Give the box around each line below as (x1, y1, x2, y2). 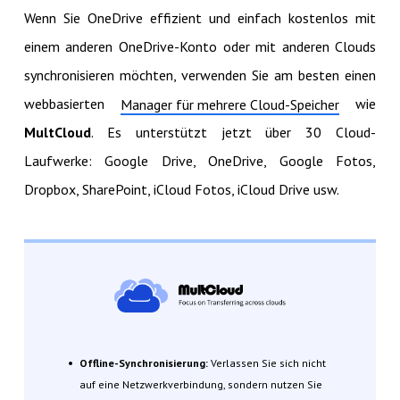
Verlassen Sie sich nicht (210, 356, 326, 371)
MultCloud (23, 122, 91, 141)
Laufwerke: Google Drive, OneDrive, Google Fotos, (23, 151, 377, 170)
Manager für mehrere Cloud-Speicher (121, 95, 339, 113)
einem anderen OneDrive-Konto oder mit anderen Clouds (23, 37, 377, 55)
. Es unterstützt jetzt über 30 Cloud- (90, 122, 377, 141)
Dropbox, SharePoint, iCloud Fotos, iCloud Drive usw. (23, 179, 339, 198)
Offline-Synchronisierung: (79, 356, 211, 371)
